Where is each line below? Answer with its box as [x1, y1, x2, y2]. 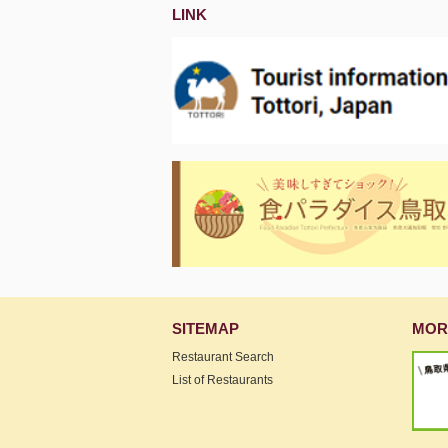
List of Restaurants [172, 373, 273, 388]
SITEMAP [172, 320, 239, 338]
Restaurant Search [172, 350, 274, 365]
